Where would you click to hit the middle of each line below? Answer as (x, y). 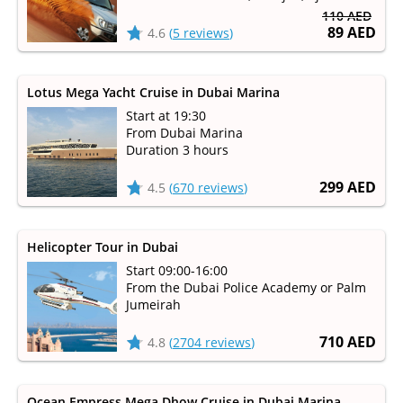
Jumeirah (153, 304)
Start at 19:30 (166, 116)
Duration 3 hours (177, 150)
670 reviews (208, 188)
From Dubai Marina (184, 133)
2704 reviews (212, 342)
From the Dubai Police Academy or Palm (246, 287)
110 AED (347, 16)
